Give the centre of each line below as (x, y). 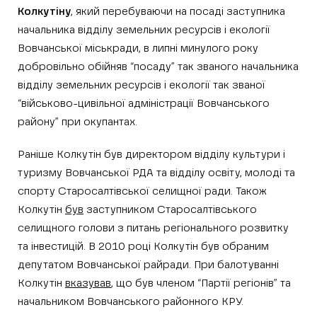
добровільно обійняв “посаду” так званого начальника (158, 67)
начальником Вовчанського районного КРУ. (131, 302)
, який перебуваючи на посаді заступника (178, 12)
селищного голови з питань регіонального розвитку (153, 228)
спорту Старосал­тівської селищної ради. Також (142, 191)
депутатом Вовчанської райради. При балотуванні (148, 265)
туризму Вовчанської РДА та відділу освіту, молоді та (156, 173)
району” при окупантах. (77, 122)
